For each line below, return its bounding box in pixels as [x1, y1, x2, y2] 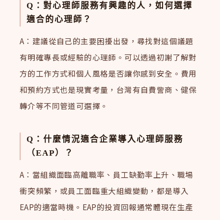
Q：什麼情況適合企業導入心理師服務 [27, 134, 184, 144]
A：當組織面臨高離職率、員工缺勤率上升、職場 [20, 169, 193, 180]
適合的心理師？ [27, 14, 92, 24]
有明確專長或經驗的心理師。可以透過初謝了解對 [20, 52, 197, 63]
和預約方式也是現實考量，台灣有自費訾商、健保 [20, 84, 197, 95]
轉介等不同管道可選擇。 [20, 100, 109, 111]
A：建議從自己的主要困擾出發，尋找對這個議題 [20, 35, 193, 47]
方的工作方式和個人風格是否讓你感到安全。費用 [20, 68, 197, 79]
